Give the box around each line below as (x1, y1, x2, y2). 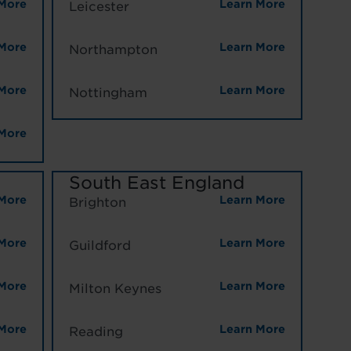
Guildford (68, 238, 131, 254)
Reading (68, 324, 123, 340)
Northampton (68, 42, 157, 58)
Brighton (68, 195, 126, 211)
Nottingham (68, 85, 147, 101)
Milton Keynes (68, 281, 161, 297)
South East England (68, 172, 244, 194)
